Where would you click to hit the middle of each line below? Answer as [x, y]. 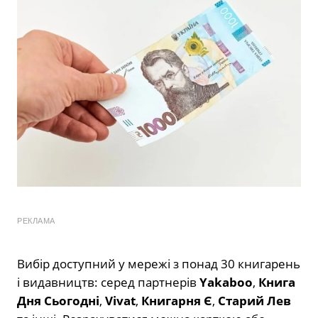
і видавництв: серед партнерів [108, 283]
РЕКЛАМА [36, 221]
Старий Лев [254, 301]
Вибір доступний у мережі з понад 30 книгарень [159, 264]
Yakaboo [226, 283]
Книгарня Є [177, 301]
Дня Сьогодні [58, 301]
